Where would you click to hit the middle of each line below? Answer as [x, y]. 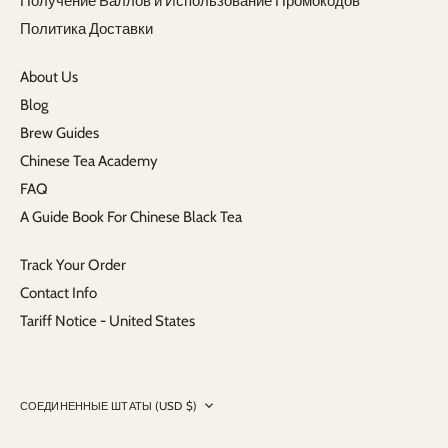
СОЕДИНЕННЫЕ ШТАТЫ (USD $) [108, 406]
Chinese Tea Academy [89, 161]
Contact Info [58, 293]
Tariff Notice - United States [107, 321]
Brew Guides [59, 133]
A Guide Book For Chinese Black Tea [131, 217]
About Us [49, 77]
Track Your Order [73, 265]
